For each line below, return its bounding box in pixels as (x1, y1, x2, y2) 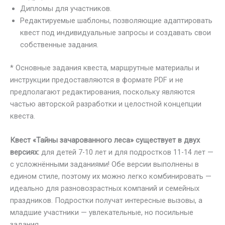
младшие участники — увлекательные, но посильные (10, 207, 193, 217)
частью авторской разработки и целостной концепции (10, 99, 201, 108)
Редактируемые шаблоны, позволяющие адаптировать (20, 16, 212, 25)
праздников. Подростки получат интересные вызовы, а (10, 195, 202, 205)
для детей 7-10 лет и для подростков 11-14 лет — (39, 147, 213, 157)
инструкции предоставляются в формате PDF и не (10, 75, 183, 84)
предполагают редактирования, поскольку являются (10, 87, 195, 96)
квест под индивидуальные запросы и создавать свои (20, 28, 211, 37)
